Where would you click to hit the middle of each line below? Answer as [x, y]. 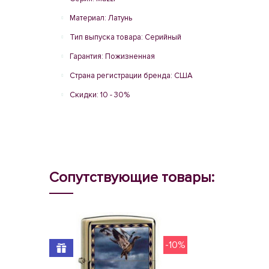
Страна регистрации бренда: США [131, 76]
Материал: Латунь [101, 18]
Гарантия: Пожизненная [112, 56]
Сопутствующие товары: [132, 177]
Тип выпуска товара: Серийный [125, 37]
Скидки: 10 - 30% [100, 95]
